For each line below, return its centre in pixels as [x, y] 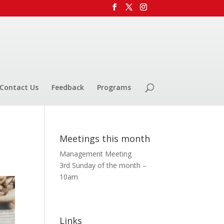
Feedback [68, 87]
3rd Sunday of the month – [103, 165]
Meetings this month [105, 138]
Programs [114, 87]
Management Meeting [96, 153]
